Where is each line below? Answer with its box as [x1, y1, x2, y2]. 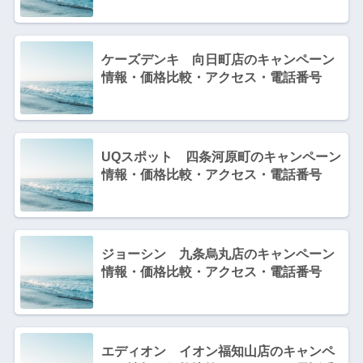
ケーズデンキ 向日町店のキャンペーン [100, 52, 335, 66]
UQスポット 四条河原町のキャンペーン [100, 149, 341, 164]
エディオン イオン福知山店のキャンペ [100, 344, 335, 358]
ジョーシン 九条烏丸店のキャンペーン [100, 246, 335, 261]
